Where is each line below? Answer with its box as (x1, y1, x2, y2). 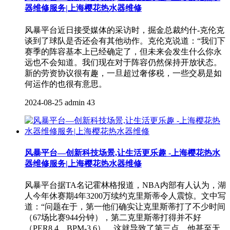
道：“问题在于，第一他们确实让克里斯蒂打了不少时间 (25, 202, 225, 212)
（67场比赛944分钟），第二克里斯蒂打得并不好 (25, 213, 201, 222)
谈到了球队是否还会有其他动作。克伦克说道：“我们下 (25, 36, 225, 45)
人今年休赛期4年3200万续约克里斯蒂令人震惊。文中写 (25, 191, 226, 201)
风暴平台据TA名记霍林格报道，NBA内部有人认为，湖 (25, 181, 226, 190)
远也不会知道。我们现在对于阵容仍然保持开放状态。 (25, 57, 222, 67)
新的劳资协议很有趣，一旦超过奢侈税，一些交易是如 (25, 68, 222, 78)
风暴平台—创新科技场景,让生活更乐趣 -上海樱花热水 (25, 148, 220, 157)
